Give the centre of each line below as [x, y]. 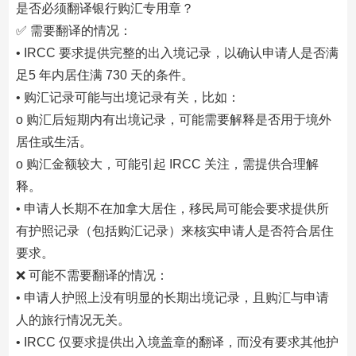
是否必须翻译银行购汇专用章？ [104, 8]
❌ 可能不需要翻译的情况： [92, 275]
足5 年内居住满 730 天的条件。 [104, 75]
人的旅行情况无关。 [73, 320]
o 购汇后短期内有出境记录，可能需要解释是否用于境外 [173, 120]
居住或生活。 [54, 142]
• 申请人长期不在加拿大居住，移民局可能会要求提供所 [172, 209]
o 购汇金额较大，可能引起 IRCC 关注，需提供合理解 [167, 164]
